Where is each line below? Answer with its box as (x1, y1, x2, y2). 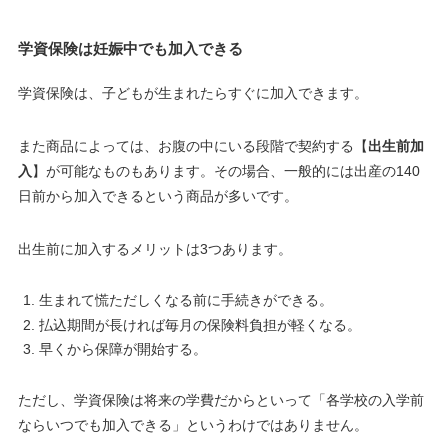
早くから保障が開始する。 (38, 341, 207, 358)
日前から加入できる (17, 188, 144, 205)
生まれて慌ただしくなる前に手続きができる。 (38, 292, 333, 309)
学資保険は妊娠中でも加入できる (17, 41, 243, 58)
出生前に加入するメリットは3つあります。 (17, 241, 292, 258)
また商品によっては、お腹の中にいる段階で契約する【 (17, 138, 368, 155)
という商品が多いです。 (143, 188, 298, 205)
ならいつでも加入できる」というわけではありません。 (17, 417, 368, 434)
